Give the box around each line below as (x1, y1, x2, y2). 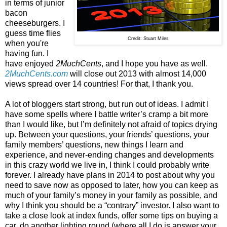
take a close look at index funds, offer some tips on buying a (5, 211, 218, 220)
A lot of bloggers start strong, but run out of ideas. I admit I (5, 99, 209, 108)
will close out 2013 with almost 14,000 (68, 69, 206, 78)
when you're (5, 39, 49, 48)
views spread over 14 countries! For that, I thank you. (5, 79, 193, 88)
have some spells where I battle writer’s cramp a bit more (5, 109, 208, 119)
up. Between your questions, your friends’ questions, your (5, 130, 209, 139)
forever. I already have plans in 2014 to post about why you (5, 170, 215, 179)
